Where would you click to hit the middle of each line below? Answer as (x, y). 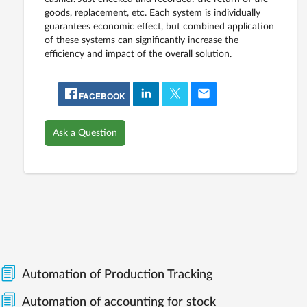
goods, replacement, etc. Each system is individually (152, 13)
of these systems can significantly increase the (142, 41)
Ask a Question (85, 133)
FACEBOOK (101, 96)
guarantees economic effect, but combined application (159, 27)
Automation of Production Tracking (117, 275)
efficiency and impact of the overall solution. (138, 54)
